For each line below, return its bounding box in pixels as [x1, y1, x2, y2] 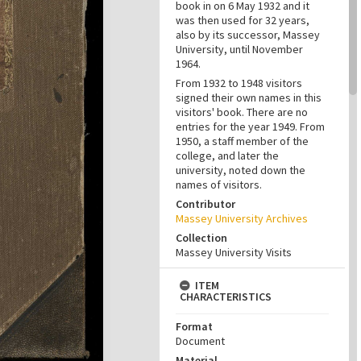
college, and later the [176, 148, 279, 163]
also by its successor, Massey [176, 27, 320, 42]
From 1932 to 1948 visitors [176, 76, 302, 90]
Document [176, 334, 225, 348]
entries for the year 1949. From [176, 119, 325, 134]
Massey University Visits [176, 245, 292, 259]
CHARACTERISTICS [180, 289, 272, 304]
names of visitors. [176, 177, 262, 192]
